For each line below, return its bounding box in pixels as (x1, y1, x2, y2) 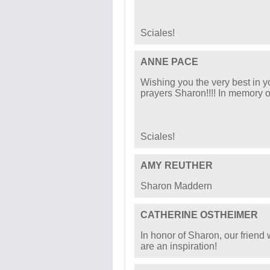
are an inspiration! (140, 241, 217, 251)
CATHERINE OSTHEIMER (140, 210, 258, 220)
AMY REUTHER (140, 160, 213, 171)
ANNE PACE (140, 57, 198, 67)
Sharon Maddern (140, 181, 212, 191)
